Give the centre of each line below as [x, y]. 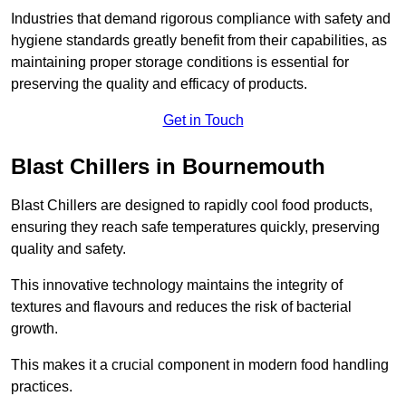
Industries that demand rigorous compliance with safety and [201, 19]
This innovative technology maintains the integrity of [177, 285]
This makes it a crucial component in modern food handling [200, 365]
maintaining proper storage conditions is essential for [180, 63]
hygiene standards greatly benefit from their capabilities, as [199, 41]
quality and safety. [68, 249]
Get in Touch [203, 121]
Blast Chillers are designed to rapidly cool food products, [192, 206]
